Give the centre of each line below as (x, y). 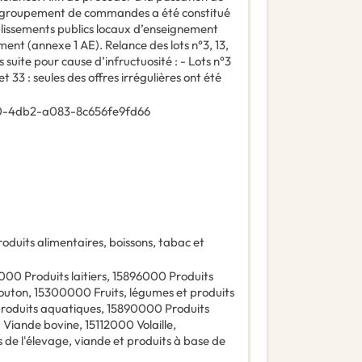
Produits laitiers (65, 276)
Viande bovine (41, 325)
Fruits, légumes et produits (164, 293)
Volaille (155, 325)
